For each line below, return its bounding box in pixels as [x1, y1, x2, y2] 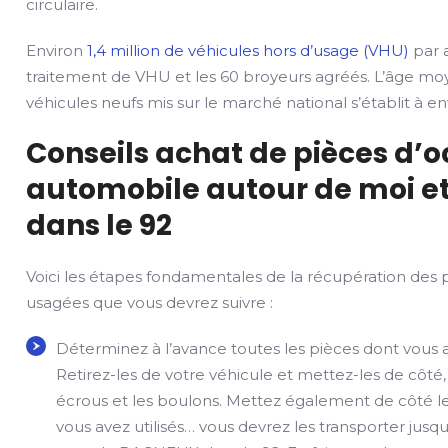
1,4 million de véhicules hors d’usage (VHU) [87, 41, 410, 60]
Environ [26, 41, 88, 60]
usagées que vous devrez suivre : [26, 293, 274, 312]
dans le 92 [26, 206, 173, 245]
